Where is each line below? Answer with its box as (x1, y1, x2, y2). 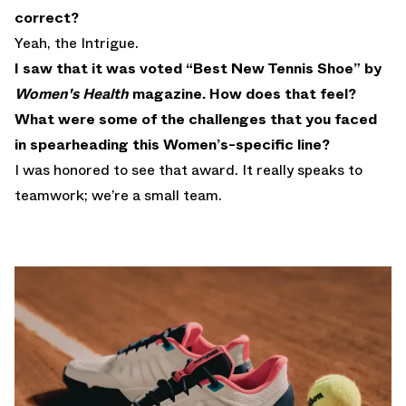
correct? (14, 7, 79, 29)
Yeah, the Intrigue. (14, 33, 139, 54)
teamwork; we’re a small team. (14, 185, 222, 207)
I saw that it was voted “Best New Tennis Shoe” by (14, 58, 382, 80)
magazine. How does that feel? (132, 83, 356, 105)
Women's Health (14, 83, 132, 105)
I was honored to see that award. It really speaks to (14, 159, 362, 181)
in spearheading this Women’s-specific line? (14, 134, 330, 156)
